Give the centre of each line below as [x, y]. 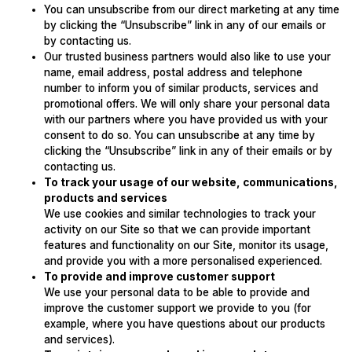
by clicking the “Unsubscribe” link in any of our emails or [185, 26]
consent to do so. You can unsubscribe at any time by [179, 136]
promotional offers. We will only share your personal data [187, 104]
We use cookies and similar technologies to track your [180, 214]
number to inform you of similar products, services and [181, 88]
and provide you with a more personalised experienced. [183, 261]
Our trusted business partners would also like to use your [187, 57]
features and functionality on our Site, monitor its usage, [186, 246]
